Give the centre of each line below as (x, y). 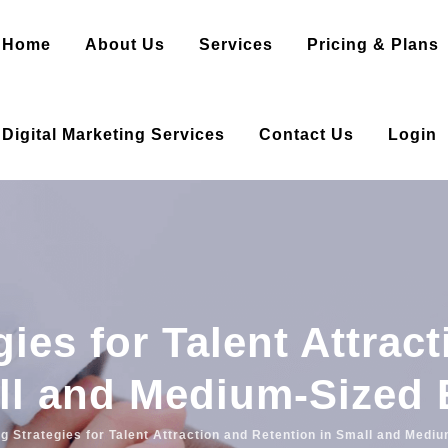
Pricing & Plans (373, 44)
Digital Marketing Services (114, 134)
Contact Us (307, 134)
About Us (125, 44)
